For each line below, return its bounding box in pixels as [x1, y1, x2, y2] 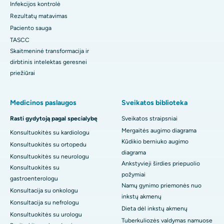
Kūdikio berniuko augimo [121, 138, 188, 145]
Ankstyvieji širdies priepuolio [121, 160, 200, 167]
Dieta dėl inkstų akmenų [121, 205, 187, 212]
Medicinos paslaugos [10, 98, 76, 107]
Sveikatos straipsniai [121, 115, 177, 122]
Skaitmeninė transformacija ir [10, 47, 89, 55]
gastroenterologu [10, 175, 58, 182]
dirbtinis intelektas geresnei [10, 58, 87, 66]
